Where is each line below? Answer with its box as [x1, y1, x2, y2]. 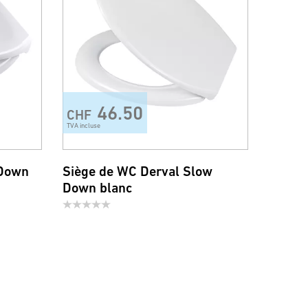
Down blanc [63, 180, 133, 196]
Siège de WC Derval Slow [63, 164, 212, 179]
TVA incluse [67, 122, 100, 129]
